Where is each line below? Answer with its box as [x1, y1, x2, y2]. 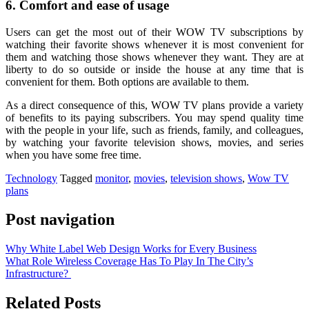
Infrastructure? [6, 268, 71, 280]
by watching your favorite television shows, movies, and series [6, 136, 303, 148]
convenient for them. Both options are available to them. [6, 75, 249, 88]
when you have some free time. [6, 148, 141, 161]
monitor [95, 172, 128, 184]
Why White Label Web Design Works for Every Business [6, 243, 257, 255]
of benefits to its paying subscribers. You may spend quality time [6, 111, 303, 123]
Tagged [60, 172, 95, 184]
